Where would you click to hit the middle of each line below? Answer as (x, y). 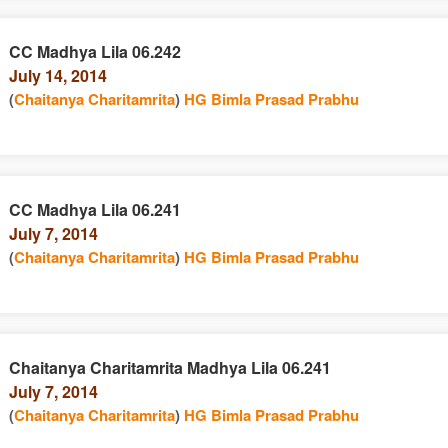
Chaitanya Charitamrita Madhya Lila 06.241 (169, 367)
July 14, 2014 (57, 75)
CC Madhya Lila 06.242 (94, 51)
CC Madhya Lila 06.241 (94, 209)
